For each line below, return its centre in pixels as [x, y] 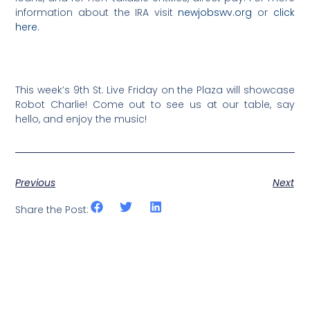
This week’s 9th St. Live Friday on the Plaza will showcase [155, 90]
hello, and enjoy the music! [81, 119]
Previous [36, 183]
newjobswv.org [215, 13]
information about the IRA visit [97, 13]
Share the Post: [52, 209]
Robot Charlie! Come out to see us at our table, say [155, 105]
